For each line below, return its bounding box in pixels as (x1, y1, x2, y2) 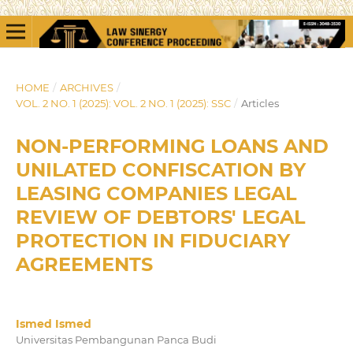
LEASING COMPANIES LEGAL (15, 181, 296, 205)
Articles (240, 96, 279, 110)
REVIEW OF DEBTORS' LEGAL (15, 205, 305, 229)
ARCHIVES (59, 80, 113, 94)
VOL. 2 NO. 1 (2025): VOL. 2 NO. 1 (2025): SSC (15, 96, 231, 110)
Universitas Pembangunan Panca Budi (15, 333, 217, 346)
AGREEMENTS (15, 252, 153, 276)
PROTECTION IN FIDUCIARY (15, 229, 290, 252)
